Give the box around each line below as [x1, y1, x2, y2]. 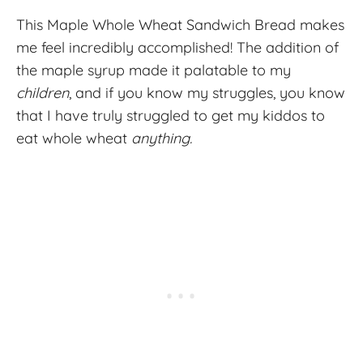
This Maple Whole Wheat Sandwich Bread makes [16, 15, 344, 34]
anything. [131, 128, 192, 147]
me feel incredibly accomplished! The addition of [16, 37, 339, 57]
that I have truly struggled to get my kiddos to [16, 105, 325, 125]
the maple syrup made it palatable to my [16, 60, 291, 79]
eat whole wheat [16, 128, 131, 147]
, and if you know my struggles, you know [69, 83, 345, 102]
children [16, 83, 69, 102]
